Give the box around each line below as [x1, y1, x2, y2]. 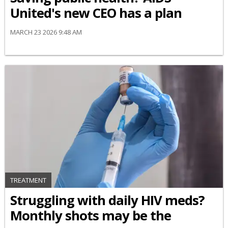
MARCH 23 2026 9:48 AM [10, 27, 82, 37]
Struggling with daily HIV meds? [10, 191, 205, 209]
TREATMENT [10, 175, 46, 185]
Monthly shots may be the [10, 206, 171, 224]
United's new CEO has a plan [10, 4, 182, 22]
